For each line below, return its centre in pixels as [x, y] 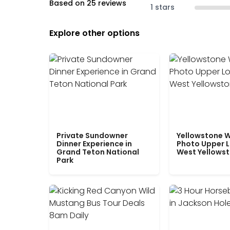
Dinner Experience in [94, 144]
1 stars [162, 7]
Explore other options [94, 33]
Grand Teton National [98, 152]
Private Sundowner [92, 136]
